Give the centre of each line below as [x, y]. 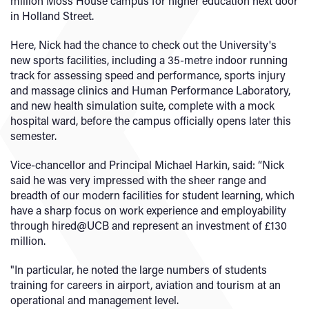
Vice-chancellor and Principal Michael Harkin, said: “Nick [147, 165]
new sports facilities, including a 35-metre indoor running [149, 60]
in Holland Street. [52, 16]
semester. [33, 136]
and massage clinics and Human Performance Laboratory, [150, 90]
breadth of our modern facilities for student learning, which [152, 195]
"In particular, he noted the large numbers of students [139, 269]
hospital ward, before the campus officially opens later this [151, 120]
